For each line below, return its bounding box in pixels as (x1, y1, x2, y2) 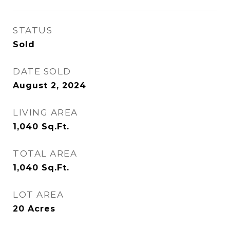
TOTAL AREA (13, 148, 77, 159)
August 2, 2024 (13, 81, 86, 90)
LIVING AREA (13, 107, 78, 118)
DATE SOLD (13, 66, 71, 76)
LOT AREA (13, 189, 64, 200)
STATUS (13, 25, 52, 35)
